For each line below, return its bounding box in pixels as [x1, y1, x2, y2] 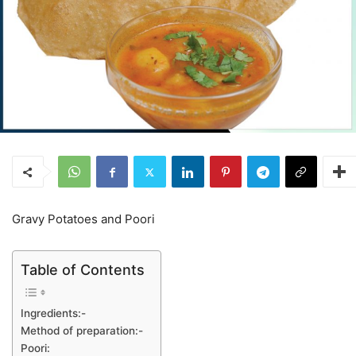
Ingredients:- [21, 306, 86, 319]
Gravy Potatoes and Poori [12, 211, 155, 227]
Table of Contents [21, 261, 145, 278]
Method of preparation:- [21, 323, 143, 337]
